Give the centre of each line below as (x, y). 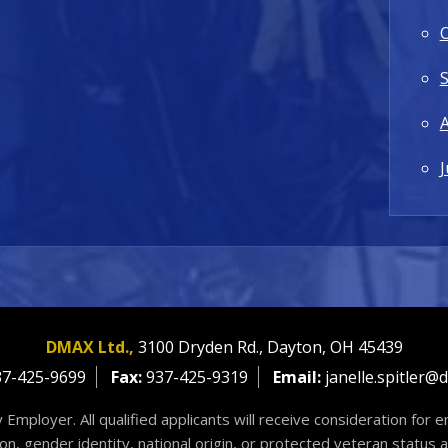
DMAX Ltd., (91, 347)
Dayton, (298, 347)
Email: (299, 377)
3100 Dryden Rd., (202, 347)
